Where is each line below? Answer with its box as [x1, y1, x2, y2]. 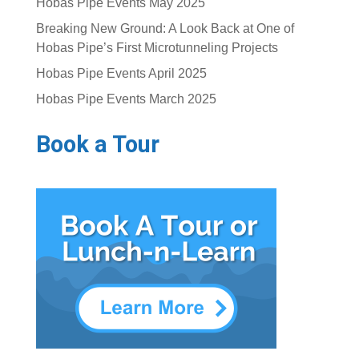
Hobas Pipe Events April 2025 [35, 67, 207, 81]
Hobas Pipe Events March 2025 [35, 92, 216, 107]
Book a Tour [35, 131, 159, 159]
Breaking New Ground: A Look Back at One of [35, 22, 294, 36]
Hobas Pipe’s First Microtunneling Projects [35, 41, 278, 55]
